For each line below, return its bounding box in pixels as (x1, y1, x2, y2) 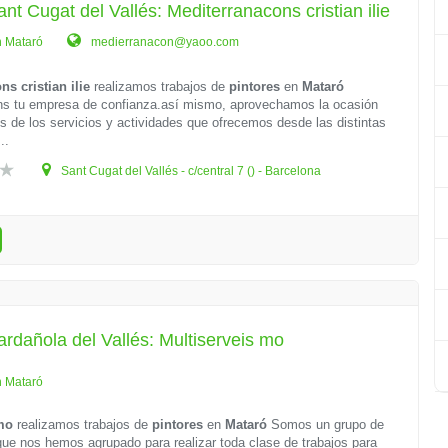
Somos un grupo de (267, 417, 385, 432)
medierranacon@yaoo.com (88, 35, 240, 49)
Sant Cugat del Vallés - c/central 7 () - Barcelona (58, 164, 322, 178)
